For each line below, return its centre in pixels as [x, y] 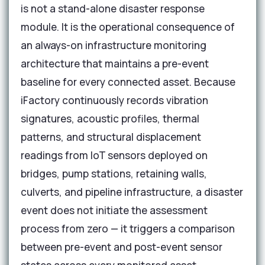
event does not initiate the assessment [114, 210]
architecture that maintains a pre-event [115, 64]
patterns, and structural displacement [111, 137]
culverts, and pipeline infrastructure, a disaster [132, 192]
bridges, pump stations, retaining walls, [114, 174]
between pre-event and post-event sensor [122, 247]
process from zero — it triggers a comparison [128, 229]
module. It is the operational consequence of [128, 27]
